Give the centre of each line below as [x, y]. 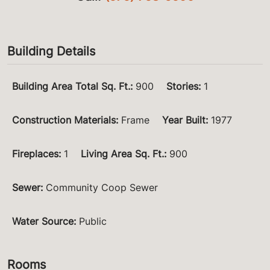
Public [93, 221]
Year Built [184, 120]
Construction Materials [64, 120]
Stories [182, 86]
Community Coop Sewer [102, 188]
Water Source [43, 221]
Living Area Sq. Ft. [122, 154]
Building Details [51, 52]
